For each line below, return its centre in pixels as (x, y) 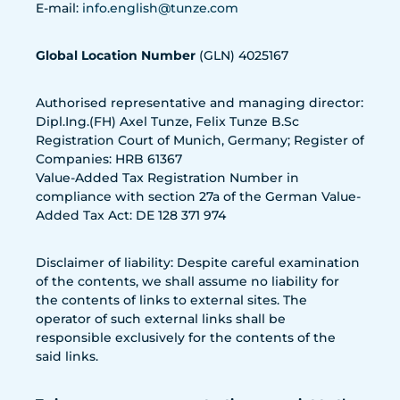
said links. (67, 356)
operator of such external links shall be (161, 319)
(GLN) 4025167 (244, 55)
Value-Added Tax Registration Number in (167, 178)
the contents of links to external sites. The (171, 300)
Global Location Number (117, 55)
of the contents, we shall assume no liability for (187, 281)
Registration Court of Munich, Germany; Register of (200, 140)
